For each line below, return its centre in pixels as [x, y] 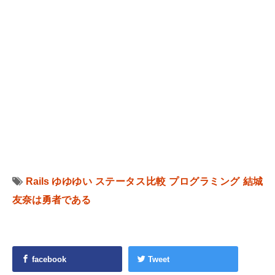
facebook [48, 259]
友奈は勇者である [52, 200]
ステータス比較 [130, 181]
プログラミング [204, 181]
